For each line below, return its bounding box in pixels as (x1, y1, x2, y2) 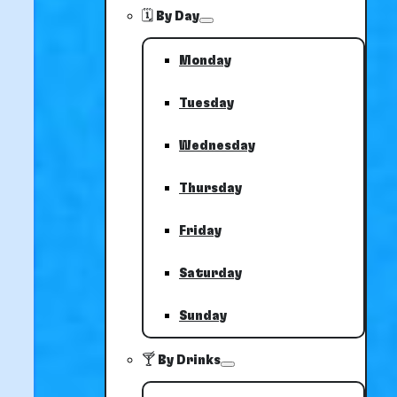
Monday (179, 53, 231, 67)
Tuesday (179, 96, 234, 110)
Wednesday (179, 138, 255, 152)
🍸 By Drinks (142, 353, 221, 367)
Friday (179, 223, 222, 237)
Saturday (179, 266, 242, 280)
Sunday (179, 308, 227, 323)
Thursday (179, 181, 242, 195)
